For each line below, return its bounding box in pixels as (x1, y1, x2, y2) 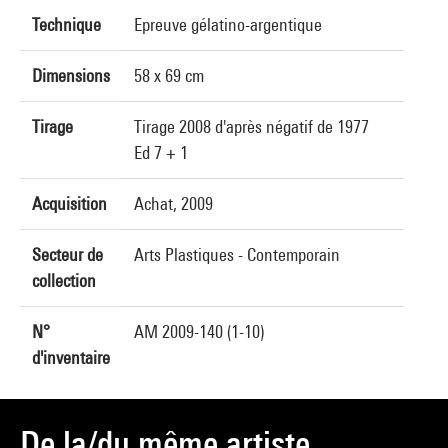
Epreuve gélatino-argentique (134, 14, 322, 35)
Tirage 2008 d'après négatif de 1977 (134, 116, 369, 137)
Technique (32, 14, 101, 35)
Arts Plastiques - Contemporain (134, 244, 340, 265)
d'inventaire (32, 347, 110, 368)
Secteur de (32, 244, 103, 265)
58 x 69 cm (134, 65, 204, 86)
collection (32, 270, 96, 291)
